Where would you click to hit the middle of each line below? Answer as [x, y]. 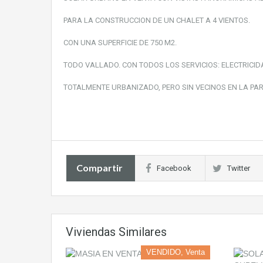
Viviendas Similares [116, 232]
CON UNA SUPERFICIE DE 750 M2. [120, 43]
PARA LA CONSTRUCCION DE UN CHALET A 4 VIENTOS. [157, 20]
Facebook [174, 168]
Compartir [100, 168]
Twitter [239, 168]
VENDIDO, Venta [176, 252]
